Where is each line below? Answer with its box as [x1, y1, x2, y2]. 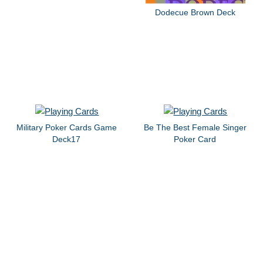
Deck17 [52, 134, 81, 144]
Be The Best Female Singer [143, 123, 247, 133]
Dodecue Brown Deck [154, 7, 235, 17]
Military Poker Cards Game [16, 123, 117, 133]
